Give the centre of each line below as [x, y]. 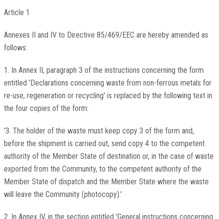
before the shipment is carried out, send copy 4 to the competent [104, 144]
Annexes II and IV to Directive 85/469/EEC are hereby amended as [106, 35]
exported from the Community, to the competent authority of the [102, 169]
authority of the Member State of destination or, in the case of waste [109, 156]
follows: [15, 48]
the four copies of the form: [46, 109]
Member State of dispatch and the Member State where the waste [106, 182]
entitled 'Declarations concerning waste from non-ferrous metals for [108, 83]
